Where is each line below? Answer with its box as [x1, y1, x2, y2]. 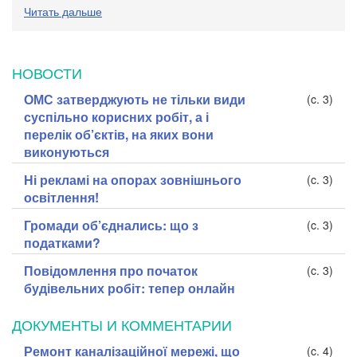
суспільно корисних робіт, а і [24, 107, 209, 126]
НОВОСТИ [12, 61, 82, 83]
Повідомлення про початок [24, 261, 198, 280]
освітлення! [24, 187, 99, 206]
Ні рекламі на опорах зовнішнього [24, 170, 241, 189]
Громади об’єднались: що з [24, 215, 198, 234]
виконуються [24, 142, 109, 161]
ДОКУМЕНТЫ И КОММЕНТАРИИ [12, 313, 232, 335]
